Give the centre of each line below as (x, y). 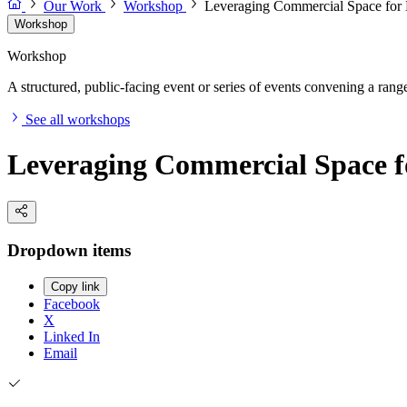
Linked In (72, 337)
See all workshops (78, 120)
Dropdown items (69, 250)
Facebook (72, 304)
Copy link (75, 287)
